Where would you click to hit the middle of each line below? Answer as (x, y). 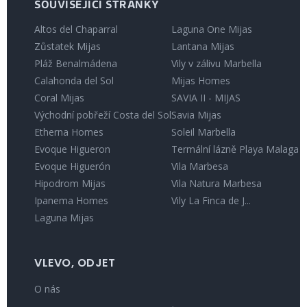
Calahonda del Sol (74, 80)
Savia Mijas (196, 114)
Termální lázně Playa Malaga (235, 149)
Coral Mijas (59, 97)
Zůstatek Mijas (67, 46)
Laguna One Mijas (212, 29)
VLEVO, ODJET (75, 262)
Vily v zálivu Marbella (217, 63)
